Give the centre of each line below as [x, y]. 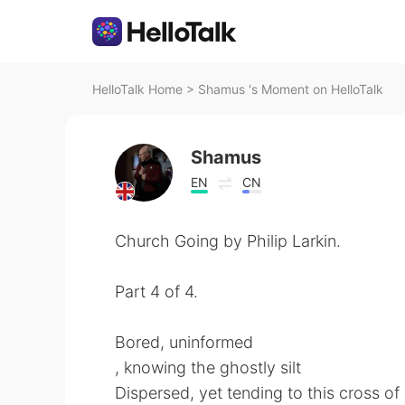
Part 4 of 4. [156, 292]
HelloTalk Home [137, 89]
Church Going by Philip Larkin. [228, 241]
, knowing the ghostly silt [208, 367]
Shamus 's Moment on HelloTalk [291, 89]
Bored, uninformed [184, 342]
